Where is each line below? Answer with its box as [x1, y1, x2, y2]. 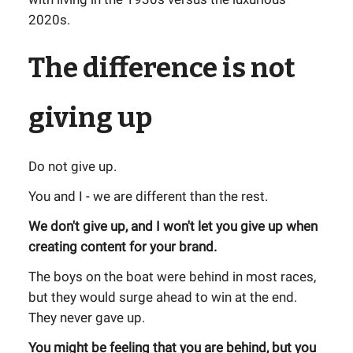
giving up [28, 101, 152, 134]
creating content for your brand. [28, 239, 217, 255]
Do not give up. [28, 158, 117, 174]
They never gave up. [28, 310, 145, 325]
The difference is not [28, 51, 295, 84]
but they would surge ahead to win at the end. [28, 289, 297, 305]
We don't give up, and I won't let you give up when [28, 218, 318, 234]
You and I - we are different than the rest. [28, 188, 268, 204]
